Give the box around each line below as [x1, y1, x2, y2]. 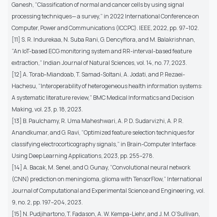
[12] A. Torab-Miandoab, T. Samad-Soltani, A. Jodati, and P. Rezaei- [12, 70, 185, 78]
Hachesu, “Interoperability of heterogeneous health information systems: [12, 81, 202, 90]
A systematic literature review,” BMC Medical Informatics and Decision [12, 93, 194, 102]
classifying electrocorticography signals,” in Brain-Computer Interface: [12, 139, 197, 148]
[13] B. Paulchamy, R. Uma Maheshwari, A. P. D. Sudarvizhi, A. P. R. [12, 116, 184, 125]
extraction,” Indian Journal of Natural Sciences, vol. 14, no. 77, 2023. [12, 58, 187, 67]
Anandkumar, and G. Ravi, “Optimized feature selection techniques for [12, 128, 195, 137]
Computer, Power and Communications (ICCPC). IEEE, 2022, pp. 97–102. [12, 23, 199, 32]
